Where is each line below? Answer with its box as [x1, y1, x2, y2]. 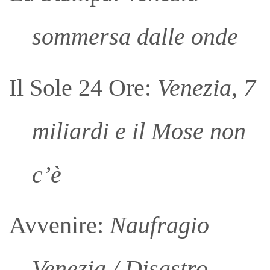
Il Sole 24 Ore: [9, 74, 157, 101]
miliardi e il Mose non [31, 117, 246, 145]
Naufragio [110, 212, 209, 239]
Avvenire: [9, 212, 110, 239]
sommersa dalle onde [31, 23, 238, 51]
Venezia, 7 [157, 74, 256, 101]
